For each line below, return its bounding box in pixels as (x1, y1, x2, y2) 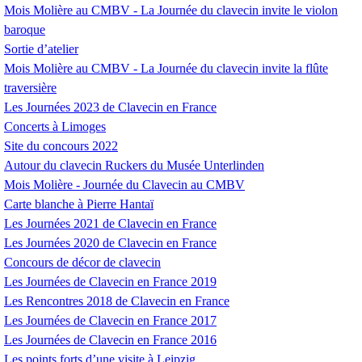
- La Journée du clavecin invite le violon (130, 3, 338, 18)
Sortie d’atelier (4, 42, 78, 57)
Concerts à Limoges (4, 120, 106, 134)
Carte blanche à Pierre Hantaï (4, 197, 154, 212)
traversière (4, 81, 57, 95)
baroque (4, 23, 45, 37)
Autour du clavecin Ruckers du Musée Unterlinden (4, 158, 264, 173)
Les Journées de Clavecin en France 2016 (4, 333, 217, 347)
